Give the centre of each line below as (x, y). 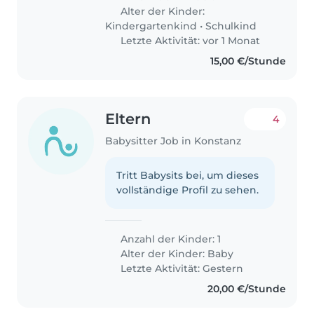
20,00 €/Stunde (246, 289)
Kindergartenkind (151, 26)
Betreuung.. (135, 34)
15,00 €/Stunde (248, 61)
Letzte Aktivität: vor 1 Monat (189, 41)
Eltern (128, 119)
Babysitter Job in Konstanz (173, 141)
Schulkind (231, 26)
